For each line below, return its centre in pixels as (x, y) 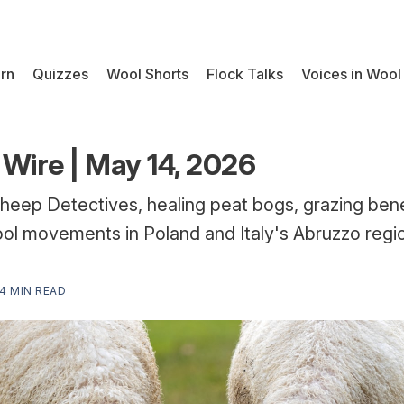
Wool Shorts (147, 73)
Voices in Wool (351, 73)
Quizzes (60, 73)
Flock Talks (245, 73)
